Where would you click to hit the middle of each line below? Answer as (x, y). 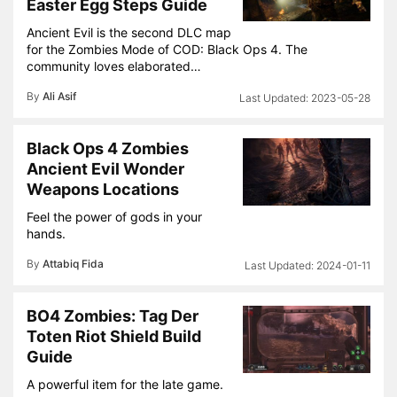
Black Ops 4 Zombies (108, 148)
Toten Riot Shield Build (114, 336)
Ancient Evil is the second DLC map (129, 32)
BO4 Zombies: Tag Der (113, 316)
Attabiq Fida (73, 264)
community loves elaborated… (114, 66)
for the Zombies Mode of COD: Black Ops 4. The (167, 49)
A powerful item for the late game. (125, 384)
